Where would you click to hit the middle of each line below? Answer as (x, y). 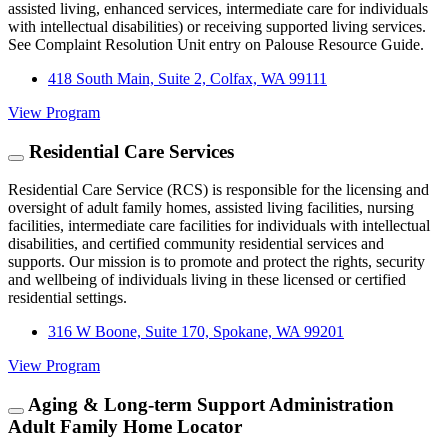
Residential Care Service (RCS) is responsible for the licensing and (218, 190)
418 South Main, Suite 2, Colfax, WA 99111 (187, 78)
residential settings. (67, 298)
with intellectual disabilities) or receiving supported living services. (217, 26)
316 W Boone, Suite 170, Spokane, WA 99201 (196, 332)
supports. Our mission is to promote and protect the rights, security (216, 262)
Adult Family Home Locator (125, 426)
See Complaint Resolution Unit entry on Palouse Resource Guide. (216, 44)
